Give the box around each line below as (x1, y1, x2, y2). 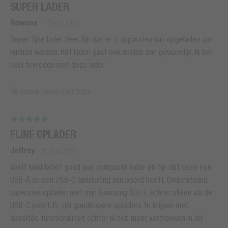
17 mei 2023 (44, 18, 79, 27)
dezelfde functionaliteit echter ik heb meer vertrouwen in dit (10, 213, 203, 223)
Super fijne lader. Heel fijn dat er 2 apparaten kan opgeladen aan (10, 34, 213, 44)
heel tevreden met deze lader (10, 60, 105, 69)
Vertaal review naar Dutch (20, 87, 91, 96)
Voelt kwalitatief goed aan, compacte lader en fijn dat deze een (10, 162, 211, 172)
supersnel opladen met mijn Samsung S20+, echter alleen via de (10, 188, 212, 197)
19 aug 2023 (42, 147, 77, 155)
